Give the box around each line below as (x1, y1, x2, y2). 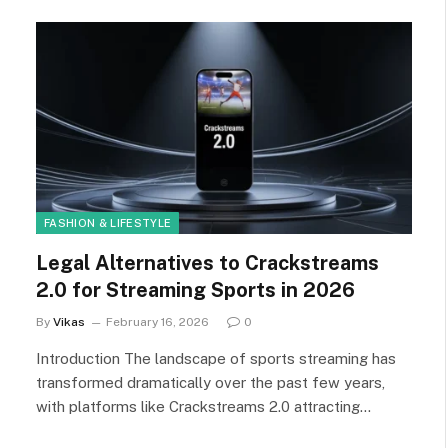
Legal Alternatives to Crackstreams (36, 250, 379, 275)
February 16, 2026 (106, 314, 209, 329)
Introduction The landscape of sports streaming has (36, 349, 396, 367)
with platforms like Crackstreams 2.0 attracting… (36, 397, 371, 415)
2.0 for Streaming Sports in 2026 (36, 277, 355, 302)
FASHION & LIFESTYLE (44, 216, 172, 229)
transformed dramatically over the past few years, (36, 373, 385, 391)
